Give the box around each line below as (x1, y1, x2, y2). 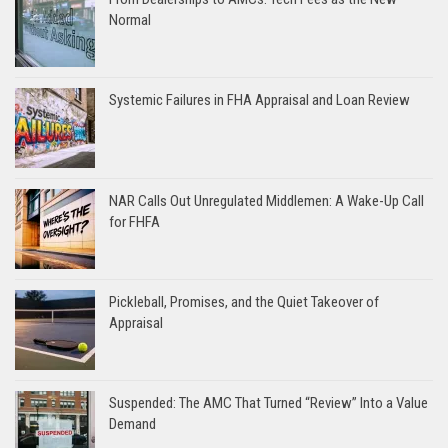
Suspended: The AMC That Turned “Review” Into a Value (109, 393, 428, 412)
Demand (109, 414, 156, 433)
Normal (109, 10, 151, 29)
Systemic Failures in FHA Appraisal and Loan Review (109, 90, 410, 109)
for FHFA (109, 212, 160, 231)
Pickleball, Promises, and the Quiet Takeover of (109, 292, 379, 311)
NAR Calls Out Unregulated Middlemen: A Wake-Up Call (109, 191, 424, 210)
